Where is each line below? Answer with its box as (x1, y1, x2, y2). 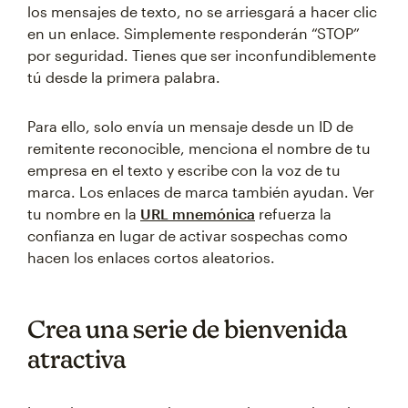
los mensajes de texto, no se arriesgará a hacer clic (27, 3, 377, 20)
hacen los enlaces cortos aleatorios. (27, 249, 275, 266)
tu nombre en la (27, 205, 140, 222)
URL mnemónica (140, 205, 255, 222)
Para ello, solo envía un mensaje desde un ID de (27, 117, 353, 135)
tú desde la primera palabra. (27, 68, 220, 86)
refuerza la (255, 205, 331, 222)
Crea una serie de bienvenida (27, 314, 347, 343)
